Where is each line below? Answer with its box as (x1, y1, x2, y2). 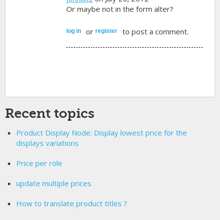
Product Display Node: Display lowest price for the (16, 127, 187, 137)
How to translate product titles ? (16, 198, 127, 208)
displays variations (16, 137, 79, 148)
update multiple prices (16, 178, 91, 188)
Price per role (16, 158, 62, 168)
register (95, 27, 118, 34)
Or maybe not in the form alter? (66, 3, 174, 14)
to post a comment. (120, 26, 189, 36)
